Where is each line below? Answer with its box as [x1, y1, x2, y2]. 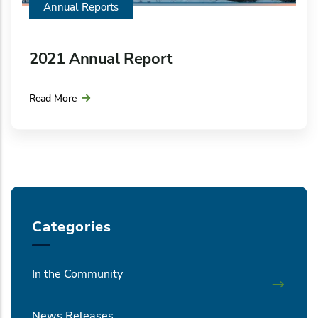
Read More [29, 91, 77, 105]
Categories [32, 216, 111, 236]
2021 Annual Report [29, 48, 172, 70]
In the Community [32, 265, 123, 282]
